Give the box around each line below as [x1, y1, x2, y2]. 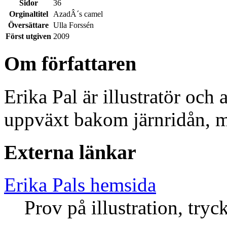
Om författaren [4, 52, 136, 75]
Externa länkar [4, 140, 136, 164]
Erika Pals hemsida [4, 174, 156, 196]
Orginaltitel [9, 9, 48, 18]
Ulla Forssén [53, 20, 94, 29]
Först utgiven [6, 31, 51, 41]
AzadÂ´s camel [53, 9, 103, 18]
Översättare [8, 20, 49, 29]
